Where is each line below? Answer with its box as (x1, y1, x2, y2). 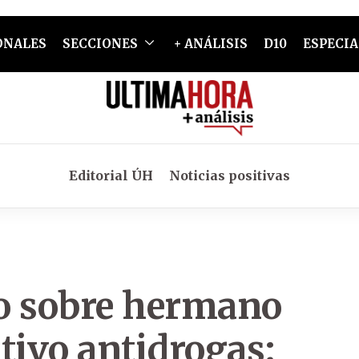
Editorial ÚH (69, 167, 153, 184)
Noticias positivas (169, 167, 290, 184)
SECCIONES (62, 36, 138, 51)
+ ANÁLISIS (173, 36, 248, 51)
